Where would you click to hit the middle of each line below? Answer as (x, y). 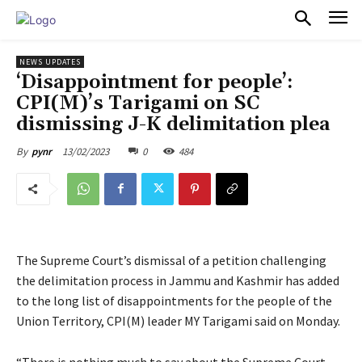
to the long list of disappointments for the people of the (174, 300)
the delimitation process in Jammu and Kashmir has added (178, 280)
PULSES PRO (115, 19)
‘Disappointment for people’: (155, 82)
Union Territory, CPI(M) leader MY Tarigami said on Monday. (178, 320)
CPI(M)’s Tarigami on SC (138, 103)
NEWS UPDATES (50, 61)
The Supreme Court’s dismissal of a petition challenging (171, 260)
